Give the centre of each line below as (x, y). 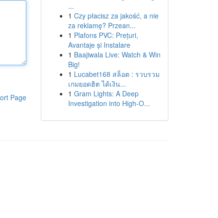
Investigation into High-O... (109, 103)
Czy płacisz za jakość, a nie (116, 16)
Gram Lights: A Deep (106, 93)
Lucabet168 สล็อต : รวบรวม (117, 74)
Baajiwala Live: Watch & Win (117, 54)
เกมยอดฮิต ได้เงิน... (97, 84)
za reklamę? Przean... (102, 25)
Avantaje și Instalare (99, 45)
